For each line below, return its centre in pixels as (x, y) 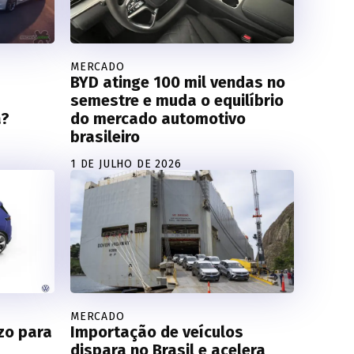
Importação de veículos (157, 331)
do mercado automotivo (158, 119)
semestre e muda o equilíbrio (177, 101)
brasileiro (105, 137)
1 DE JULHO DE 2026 (126, 164)
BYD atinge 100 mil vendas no (178, 83)
